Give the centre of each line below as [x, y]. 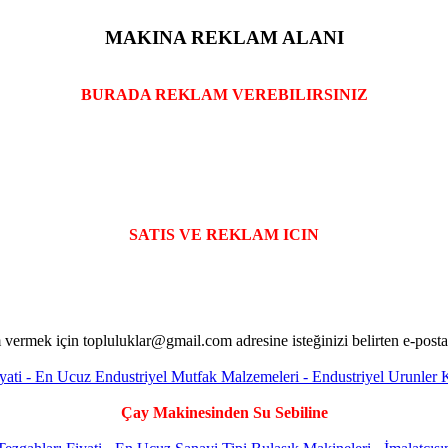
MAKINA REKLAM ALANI [224, 38]
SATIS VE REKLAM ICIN [224, 234]
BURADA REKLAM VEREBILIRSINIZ [224, 94]
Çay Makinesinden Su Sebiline [224, 412]
